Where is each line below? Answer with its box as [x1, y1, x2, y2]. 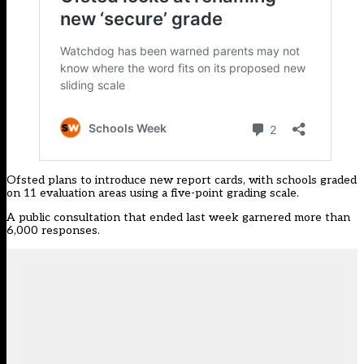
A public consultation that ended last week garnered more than [6, 210, 350, 225]
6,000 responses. [6, 223, 100, 238]
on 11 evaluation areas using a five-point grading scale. [6, 186, 299, 201]
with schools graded [249, 173, 357, 188]
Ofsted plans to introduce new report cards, [6, 173, 249, 188]
